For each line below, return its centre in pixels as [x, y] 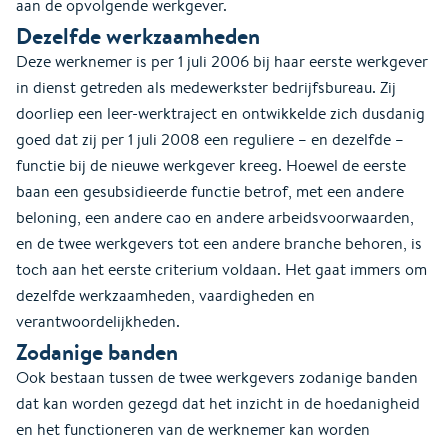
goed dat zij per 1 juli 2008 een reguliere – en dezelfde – [210, 139]
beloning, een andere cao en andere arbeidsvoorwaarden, [215, 217]
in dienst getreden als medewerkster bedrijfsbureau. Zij [206, 87]
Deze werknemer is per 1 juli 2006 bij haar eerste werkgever [222, 61]
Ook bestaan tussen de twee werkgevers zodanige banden [217, 377]
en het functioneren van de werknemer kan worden [193, 429]
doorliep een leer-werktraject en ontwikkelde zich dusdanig [220, 113]
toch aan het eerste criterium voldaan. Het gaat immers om [221, 269]
